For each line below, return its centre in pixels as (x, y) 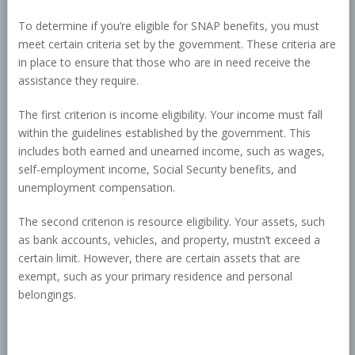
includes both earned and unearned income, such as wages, (171, 151)
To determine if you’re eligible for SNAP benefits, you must (168, 26)
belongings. (47, 295)
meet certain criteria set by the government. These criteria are (177, 44)
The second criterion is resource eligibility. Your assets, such (171, 222)
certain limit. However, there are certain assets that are (159, 258)
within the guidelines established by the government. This (164, 133)
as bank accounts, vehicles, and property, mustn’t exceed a (169, 240)
